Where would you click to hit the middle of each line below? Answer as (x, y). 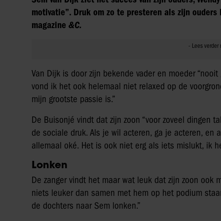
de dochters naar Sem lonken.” (86, 205)
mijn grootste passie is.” (74, 99)
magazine (49, 25)
